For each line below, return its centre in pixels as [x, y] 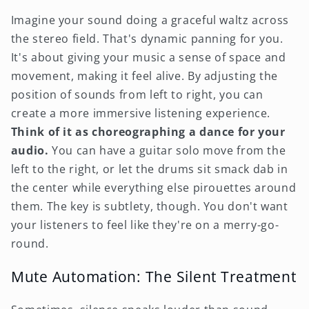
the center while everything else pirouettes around [153, 188]
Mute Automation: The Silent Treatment [153, 277]
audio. [30, 151]
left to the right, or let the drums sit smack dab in [149, 169]
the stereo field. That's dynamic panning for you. [147, 39]
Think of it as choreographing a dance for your [148, 132]
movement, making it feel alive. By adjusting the [144, 76]
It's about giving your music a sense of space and [148, 58]
